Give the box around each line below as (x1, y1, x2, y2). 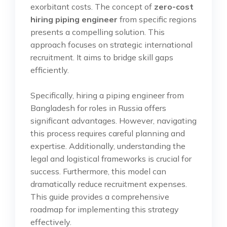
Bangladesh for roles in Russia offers (30, 103, 166, 113)
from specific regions (118, 14, 197, 25)
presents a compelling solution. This (30, 27, 165, 37)
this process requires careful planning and (30, 128, 185, 139)
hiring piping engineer (30, 14, 118, 25)
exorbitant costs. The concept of (30, 2, 154, 12)
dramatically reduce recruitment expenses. (30, 179, 187, 190)
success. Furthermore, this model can (30, 166, 166, 177)
